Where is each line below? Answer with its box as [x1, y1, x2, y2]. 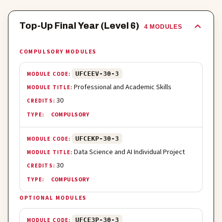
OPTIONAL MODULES [19, 193, 87, 202]
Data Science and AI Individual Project [74, 146, 185, 157]
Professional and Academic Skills [74, 81, 172, 92]
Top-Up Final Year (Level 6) [19, 20, 139, 31]
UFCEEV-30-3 [75, 69, 119, 77]
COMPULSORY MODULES [19, 47, 97, 56]
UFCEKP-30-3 [75, 134, 119, 142]
